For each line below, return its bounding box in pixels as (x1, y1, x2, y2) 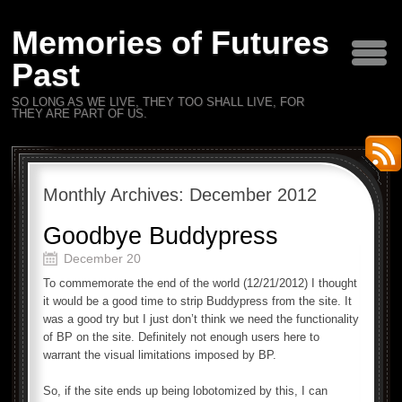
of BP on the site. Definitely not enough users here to (43, 330, 319, 344)
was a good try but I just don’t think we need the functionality (43, 312, 359, 326)
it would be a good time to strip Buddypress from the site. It (43, 294, 352, 308)
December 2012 (189, 185, 317, 205)
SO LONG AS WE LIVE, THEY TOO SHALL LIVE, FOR (12, 95, 304, 109)
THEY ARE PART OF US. (12, 107, 147, 120)
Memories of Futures (12, 24, 329, 61)
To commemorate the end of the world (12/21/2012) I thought (43, 276, 357, 290)
